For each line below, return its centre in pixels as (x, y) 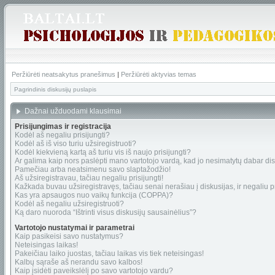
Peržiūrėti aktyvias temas (159, 74)
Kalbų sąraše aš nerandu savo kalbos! (79, 262)
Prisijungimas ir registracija (63, 126)
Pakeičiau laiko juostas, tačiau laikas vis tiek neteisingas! (109, 254)
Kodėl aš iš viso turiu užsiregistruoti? (76, 144)
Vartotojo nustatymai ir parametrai (75, 228)
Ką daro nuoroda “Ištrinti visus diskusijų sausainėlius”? (106, 212)
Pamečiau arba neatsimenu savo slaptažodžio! (93, 169)
